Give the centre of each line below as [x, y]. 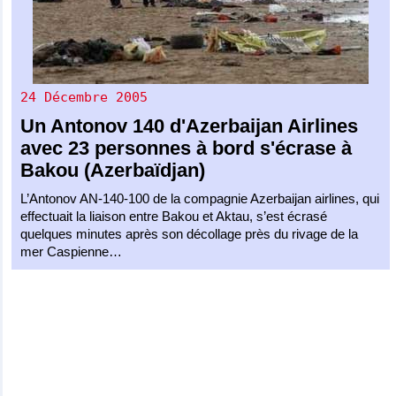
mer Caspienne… [72, 251]
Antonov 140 [108, 126]
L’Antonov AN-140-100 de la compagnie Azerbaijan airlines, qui [200, 198]
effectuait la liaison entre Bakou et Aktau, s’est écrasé [174, 216]
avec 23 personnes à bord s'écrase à [187, 148]
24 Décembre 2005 [84, 97]
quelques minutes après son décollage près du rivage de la [190, 233]
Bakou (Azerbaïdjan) [113, 170]
